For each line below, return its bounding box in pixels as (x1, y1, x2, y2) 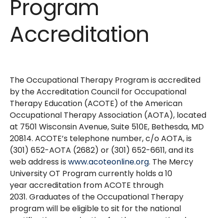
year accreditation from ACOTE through (10, 180, 163, 191)
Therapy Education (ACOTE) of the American (10, 98, 182, 109)
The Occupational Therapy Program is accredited (10, 74, 200, 86)
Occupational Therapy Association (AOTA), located (10, 109, 206, 121)
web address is (10, 156, 68, 168)
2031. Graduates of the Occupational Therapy (10, 191, 183, 203)
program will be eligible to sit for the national (10, 203, 181, 215)
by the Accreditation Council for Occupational (10, 86, 186, 98)
